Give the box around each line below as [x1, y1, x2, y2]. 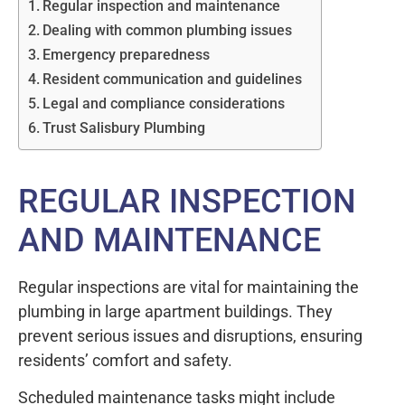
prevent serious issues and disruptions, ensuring [18, 325, 363, 345]
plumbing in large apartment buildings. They [18, 301, 333, 321]
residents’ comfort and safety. [18, 350, 232, 370]
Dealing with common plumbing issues [42, 21, 293, 39]
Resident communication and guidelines [42, 70, 303, 88]
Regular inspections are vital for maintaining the [18, 277, 359, 297]
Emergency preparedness [42, 45, 211, 63]
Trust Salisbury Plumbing [42, 118, 206, 137]
